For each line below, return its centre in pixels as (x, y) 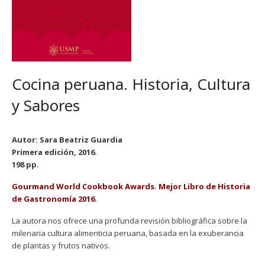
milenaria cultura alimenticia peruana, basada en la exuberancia (128, 233)
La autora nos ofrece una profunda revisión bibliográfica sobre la (130, 221)
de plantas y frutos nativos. (61, 245)
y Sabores (46, 105)
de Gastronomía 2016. (54, 199)
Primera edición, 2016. (54, 152)
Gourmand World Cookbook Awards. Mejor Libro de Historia (131, 186)
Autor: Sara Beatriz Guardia (67, 140)
